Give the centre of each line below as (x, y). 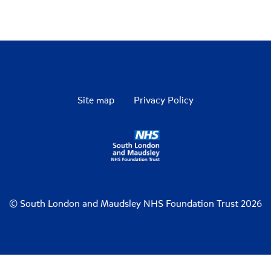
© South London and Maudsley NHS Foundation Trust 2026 (135, 204)
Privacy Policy (164, 101)
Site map (96, 101)
